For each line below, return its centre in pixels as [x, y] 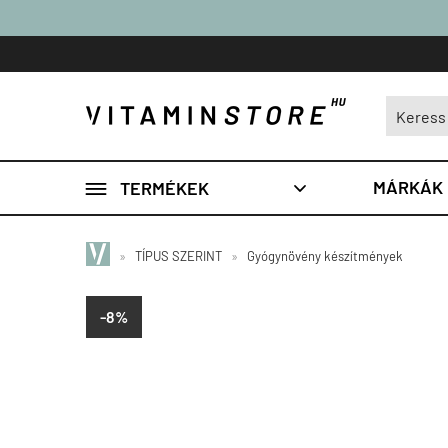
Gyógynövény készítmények [325, 256]
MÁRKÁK [408, 187]
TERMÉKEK [164, 187]
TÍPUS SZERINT [178, 256]
